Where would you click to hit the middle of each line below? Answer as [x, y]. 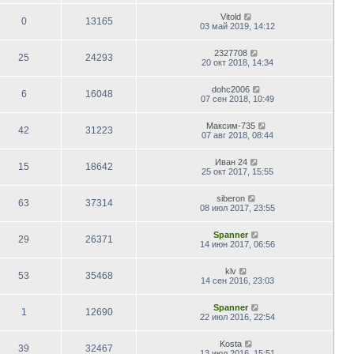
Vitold [231, 16]
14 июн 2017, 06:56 [237, 244]
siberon [231, 198]
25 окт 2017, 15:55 [237, 171]
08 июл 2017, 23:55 [237, 207]
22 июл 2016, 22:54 [237, 316]
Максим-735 [231, 125]
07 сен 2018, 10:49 [237, 98]
